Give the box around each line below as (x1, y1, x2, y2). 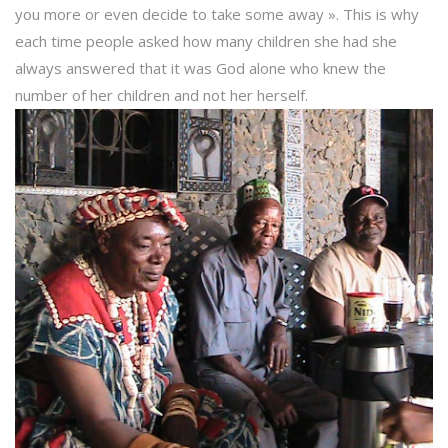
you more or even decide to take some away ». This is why (15, 4, 419, 25)
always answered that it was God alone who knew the (15, 58, 386, 79)
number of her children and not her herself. (15, 85, 308, 106)
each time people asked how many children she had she (15, 31, 397, 52)
